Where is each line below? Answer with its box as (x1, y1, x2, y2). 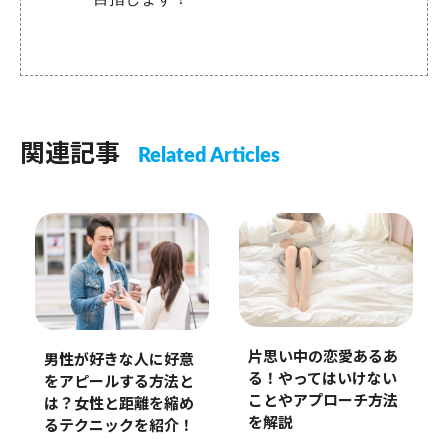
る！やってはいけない (247, 372, 397, 388)
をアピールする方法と (43, 374, 194, 390)
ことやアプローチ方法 (247, 394, 398, 410)
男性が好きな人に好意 (43, 352, 194, 368)
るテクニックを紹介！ (43, 418, 194, 434)
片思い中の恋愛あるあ (247, 350, 398, 366)
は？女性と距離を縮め (43, 396, 194, 412)
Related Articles (138, 146, 280, 167)
